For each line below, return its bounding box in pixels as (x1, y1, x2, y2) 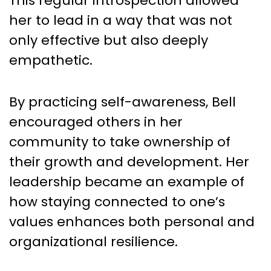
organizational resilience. (9, 232, 178, 251)
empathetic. (9, 50, 93, 70)
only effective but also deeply (9, 30, 208, 50)
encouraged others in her (9, 112, 183, 131)
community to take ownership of (9, 132, 230, 151)
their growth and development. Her (9, 152, 249, 171)
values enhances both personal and (9, 212, 255, 231)
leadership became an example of (9, 172, 244, 191)
